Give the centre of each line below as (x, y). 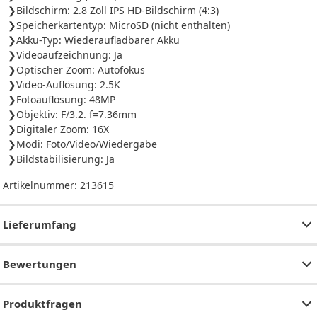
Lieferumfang (40, 225)
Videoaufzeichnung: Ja (69, 55)
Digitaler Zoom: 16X (63, 129)
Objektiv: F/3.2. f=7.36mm (76, 115)
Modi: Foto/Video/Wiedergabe (87, 144)
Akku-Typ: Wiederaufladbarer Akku (98, 40)
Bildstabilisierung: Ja (65, 159)
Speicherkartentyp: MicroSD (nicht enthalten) (123, 25)
